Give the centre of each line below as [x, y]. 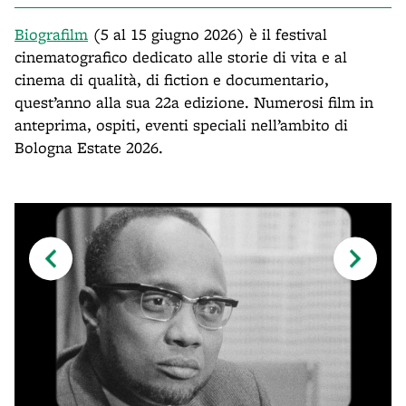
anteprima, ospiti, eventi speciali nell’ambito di [181, 124]
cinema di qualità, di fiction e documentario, [172, 79]
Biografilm [51, 34]
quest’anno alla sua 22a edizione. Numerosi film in [194, 101]
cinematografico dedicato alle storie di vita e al [181, 56]
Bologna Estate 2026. [89, 147]
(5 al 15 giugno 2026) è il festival [208, 34]
